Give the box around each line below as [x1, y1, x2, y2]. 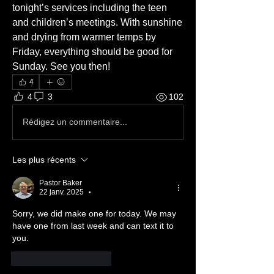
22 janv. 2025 [39, 187, 84, 196]
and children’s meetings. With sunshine [12, 17, 182, 28]
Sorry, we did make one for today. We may [12, 208, 176, 218]
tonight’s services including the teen [12, 2, 167, 13]
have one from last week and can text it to [12, 220, 174, 231]
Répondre [78, 254, 111, 263]
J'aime [29, 254, 51, 263]
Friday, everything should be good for [12, 46, 172, 57]
